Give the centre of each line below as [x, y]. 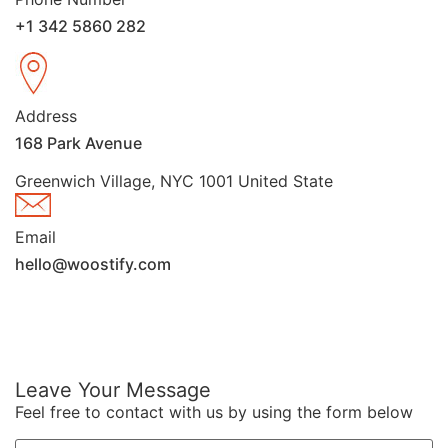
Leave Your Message [113, 390]
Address [46, 116]
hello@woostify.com [93, 264]
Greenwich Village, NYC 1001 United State [174, 181]
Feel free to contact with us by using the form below [214, 412]
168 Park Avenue [78, 143]
